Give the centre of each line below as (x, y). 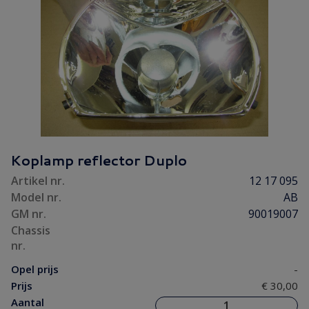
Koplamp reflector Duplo (99, 160)
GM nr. (29, 214)
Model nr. (36, 197)
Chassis (31, 230)
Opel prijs (35, 269)
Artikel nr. (38, 181)
